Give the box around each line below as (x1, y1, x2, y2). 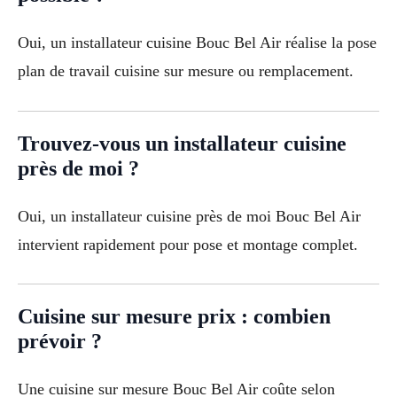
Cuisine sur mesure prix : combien (18, 305, 331, 329)
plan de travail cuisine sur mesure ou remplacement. (18, 61, 354, 80)
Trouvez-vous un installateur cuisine (18, 131, 346, 155)
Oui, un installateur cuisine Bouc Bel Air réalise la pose (18, 33, 377, 51)
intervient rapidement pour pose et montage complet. (18, 235, 358, 253)
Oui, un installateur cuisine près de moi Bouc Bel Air (18, 206, 361, 225)
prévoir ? (18, 330, 102, 354)
